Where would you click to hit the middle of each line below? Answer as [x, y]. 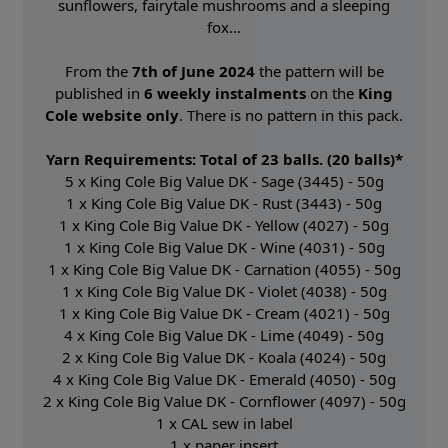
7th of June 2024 [193, 70]
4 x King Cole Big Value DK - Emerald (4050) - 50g [224, 378]
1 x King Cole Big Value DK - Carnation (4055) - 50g [224, 268]
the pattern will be [319, 70]
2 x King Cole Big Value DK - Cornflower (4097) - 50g [224, 400]
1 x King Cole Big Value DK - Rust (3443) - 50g [224, 202]
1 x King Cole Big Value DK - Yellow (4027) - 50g [224, 224]
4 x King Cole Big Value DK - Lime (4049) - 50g [224, 334]
